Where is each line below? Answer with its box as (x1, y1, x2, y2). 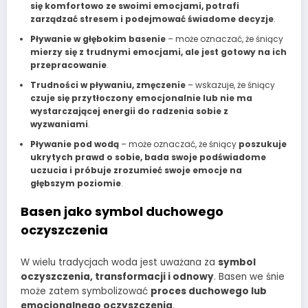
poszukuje (238, 138, 287, 151)
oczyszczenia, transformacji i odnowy (21, 269, 214, 283)
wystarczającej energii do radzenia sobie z (30, 105, 228, 118)
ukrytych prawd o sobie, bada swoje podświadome (30, 151, 266, 164)
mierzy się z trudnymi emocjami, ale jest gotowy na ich (30, 46, 287, 58)
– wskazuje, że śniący (185, 79, 275, 91)
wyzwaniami (30, 118, 88, 131)
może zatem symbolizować (21, 284, 151, 298)
